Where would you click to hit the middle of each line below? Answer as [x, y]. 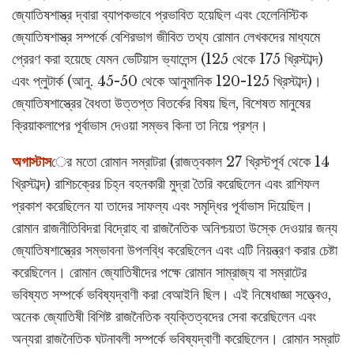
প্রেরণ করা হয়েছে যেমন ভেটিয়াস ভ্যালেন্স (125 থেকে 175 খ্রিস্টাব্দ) [168, 60]
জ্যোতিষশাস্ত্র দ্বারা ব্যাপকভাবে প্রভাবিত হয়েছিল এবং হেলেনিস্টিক [160, 15]
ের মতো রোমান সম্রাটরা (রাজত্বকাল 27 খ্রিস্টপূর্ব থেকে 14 [190, 162]
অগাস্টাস [32, 162]
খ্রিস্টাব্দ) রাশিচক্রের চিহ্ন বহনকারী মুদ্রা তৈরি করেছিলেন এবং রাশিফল [166, 185]
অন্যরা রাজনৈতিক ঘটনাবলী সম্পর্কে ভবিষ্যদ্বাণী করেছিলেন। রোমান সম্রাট [176, 339]
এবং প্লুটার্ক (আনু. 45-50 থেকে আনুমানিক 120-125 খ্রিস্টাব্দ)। [167, 82]
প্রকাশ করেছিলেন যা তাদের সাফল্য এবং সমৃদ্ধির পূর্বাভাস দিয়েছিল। [162, 207]
